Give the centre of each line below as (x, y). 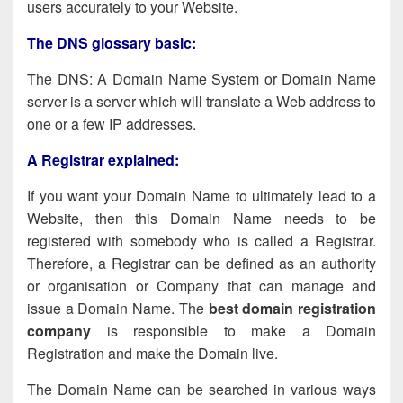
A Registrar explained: (103, 159)
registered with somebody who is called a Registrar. (201, 240)
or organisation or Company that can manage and (201, 285)
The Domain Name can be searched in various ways (201, 389)
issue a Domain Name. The (118, 308)
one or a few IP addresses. (112, 123)
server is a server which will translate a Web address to (201, 101)
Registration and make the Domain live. (152, 353)
